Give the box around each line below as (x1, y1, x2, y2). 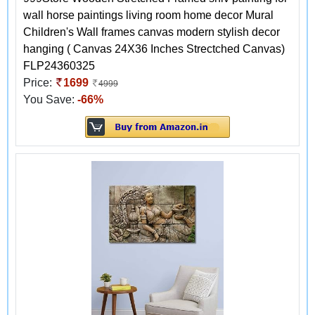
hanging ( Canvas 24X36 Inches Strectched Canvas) (23, 42, 285, 55)
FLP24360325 (23, 59, 95, 72)
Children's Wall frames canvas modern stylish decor (23, 25, 280, 38)
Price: (23, 76, 55, 89)
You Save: (23, 93, 77, 105)
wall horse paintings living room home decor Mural (23, 8, 274, 21)
